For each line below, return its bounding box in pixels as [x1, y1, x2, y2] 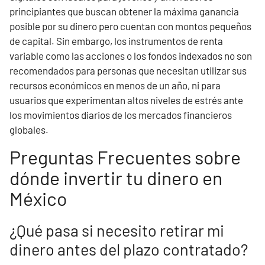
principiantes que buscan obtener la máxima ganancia [9, 5, 239, 17]
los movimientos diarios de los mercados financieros [9, 109, 232, 121]
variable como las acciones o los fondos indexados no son [9, 50, 252, 62]
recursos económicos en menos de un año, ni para [9, 79, 221, 91]
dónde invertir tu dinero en [9, 166, 222, 189]
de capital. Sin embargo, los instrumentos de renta [9, 35, 223, 47]
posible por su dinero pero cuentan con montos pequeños [9, 20, 251, 32]
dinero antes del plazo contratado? [9, 240, 248, 258]
